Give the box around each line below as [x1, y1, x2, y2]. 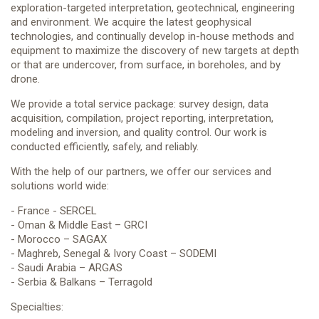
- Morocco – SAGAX [11, 233, 107, 246]
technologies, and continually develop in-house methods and [11, 30, 294, 43]
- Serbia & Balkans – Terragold [11, 276, 152, 288]
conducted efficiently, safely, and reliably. [11, 140, 202, 153]
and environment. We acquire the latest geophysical [11, 16, 251, 28]
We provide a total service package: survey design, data [11, 98, 268, 110]
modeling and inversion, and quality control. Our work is [11, 126, 267, 139]
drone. [11, 73, 40, 85]
